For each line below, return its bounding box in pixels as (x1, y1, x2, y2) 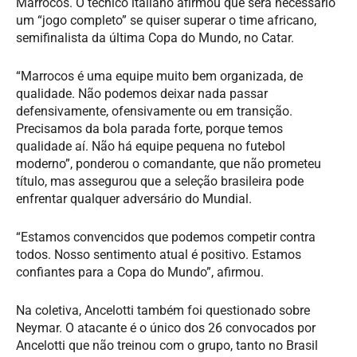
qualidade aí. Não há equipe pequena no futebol (16, 138, 285, 154)
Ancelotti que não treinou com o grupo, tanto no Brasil (16, 337, 318, 353)
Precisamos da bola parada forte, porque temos (16, 120, 283, 136)
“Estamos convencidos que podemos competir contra (16, 229, 316, 245)
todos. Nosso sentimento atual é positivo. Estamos (16, 246, 301, 262)
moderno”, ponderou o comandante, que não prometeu (16, 155, 321, 171)
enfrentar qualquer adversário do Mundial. (16, 190, 252, 206)
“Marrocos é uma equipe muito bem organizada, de (16, 68, 303, 84)
